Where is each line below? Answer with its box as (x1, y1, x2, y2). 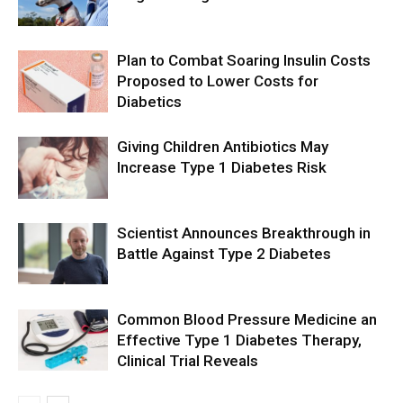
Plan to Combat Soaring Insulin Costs (117, 50, 371, 69)
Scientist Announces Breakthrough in (117, 223, 371, 242)
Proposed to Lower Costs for (117, 71, 318, 90)
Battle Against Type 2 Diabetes (117, 244, 331, 263)
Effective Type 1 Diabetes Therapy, (117, 330, 362, 349)
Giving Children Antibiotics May (117, 137, 328, 156)
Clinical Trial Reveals (117, 351, 258, 370)
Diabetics (117, 92, 182, 111)
